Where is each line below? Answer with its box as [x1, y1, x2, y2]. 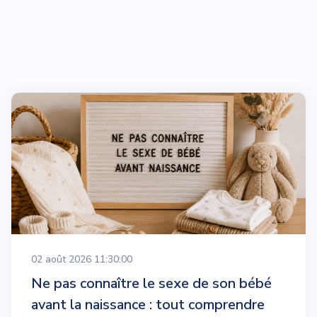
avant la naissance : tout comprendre [31, 294, 265, 314]
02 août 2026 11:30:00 [31, 252, 132, 266]
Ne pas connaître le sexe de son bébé [31, 273, 272, 293]
